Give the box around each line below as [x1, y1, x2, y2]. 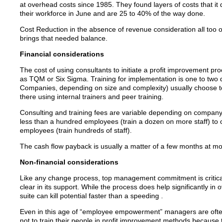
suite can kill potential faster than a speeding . [19, 192, 163, 200]
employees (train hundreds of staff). [19, 126, 132, 134]
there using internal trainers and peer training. [19, 93, 164, 101]
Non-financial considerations [19, 158, 118, 166]
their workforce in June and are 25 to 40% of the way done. [19, 9, 205, 17]
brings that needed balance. [19, 34, 108, 42]
